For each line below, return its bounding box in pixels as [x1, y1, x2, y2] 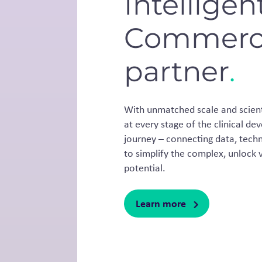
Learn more [135, 196, 186, 211]
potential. [123, 161, 166, 175]
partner [123, 54, 229, 88]
